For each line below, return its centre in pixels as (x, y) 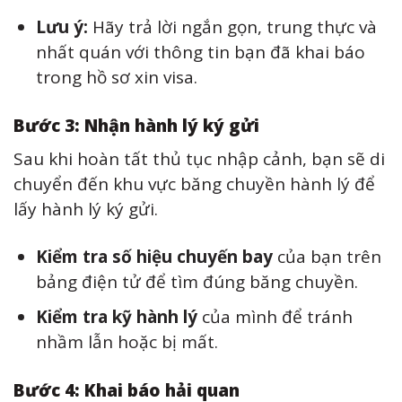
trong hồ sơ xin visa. (116, 78)
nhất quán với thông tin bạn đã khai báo (200, 52)
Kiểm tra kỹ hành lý (116, 317)
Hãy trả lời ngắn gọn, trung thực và (232, 27)
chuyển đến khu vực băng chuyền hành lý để (194, 184)
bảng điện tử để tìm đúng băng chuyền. (197, 282)
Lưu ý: (61, 27)
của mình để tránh (275, 317)
